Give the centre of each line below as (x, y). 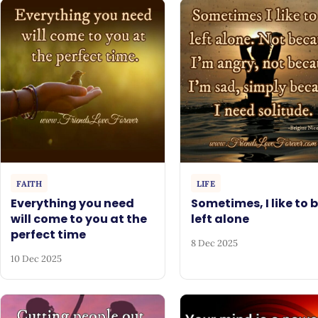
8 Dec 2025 (214, 243)
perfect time (49, 235)
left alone (220, 219)
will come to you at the (79, 219)
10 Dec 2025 (37, 258)
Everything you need (73, 204)
